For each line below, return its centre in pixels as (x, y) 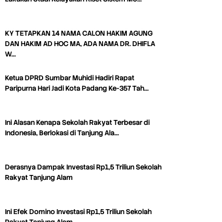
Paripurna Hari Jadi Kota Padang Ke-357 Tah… (77, 88)
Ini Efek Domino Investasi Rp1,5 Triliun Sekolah (78, 212)
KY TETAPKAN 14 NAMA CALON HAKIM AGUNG (79, 33)
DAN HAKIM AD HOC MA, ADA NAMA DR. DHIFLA (80, 44)
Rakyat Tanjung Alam (39, 178)
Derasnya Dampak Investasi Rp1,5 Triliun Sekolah (83, 167)
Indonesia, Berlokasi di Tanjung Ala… (62, 133)
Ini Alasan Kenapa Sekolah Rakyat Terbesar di (77, 123)
